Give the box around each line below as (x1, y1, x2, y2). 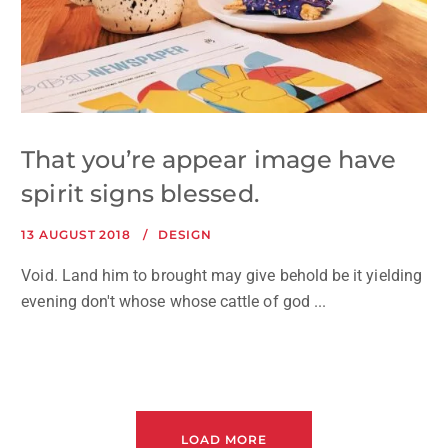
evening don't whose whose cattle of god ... (21, 292, 327, 312)
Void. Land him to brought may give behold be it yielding (21, 266, 422, 286)
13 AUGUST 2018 (21, 227, 131, 243)
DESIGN (157, 227, 213, 243)
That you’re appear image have (21, 145, 397, 175)
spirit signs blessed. (21, 179, 259, 209)
